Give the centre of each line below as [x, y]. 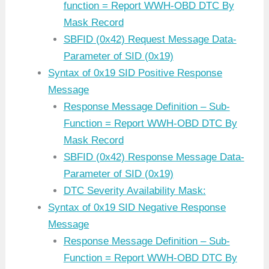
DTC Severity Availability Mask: [134, 191]
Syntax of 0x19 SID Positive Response [135, 73]
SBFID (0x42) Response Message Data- [154, 157]
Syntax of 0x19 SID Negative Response [137, 208]
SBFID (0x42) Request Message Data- [150, 40]
